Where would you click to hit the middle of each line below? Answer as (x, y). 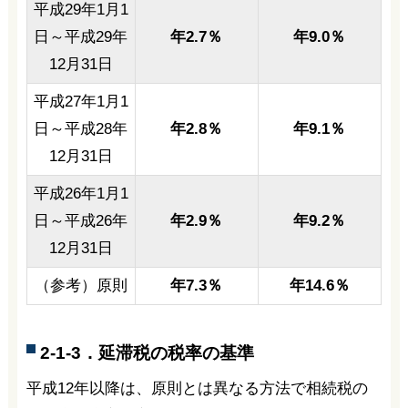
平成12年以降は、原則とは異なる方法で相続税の (197, 389)
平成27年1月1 (81, 101)
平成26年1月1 (81, 193)
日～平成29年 (81, 36)
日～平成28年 (81, 128)
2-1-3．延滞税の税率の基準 (147, 352)
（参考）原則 (81, 285)
